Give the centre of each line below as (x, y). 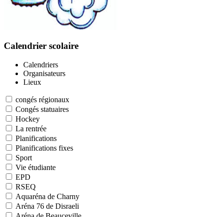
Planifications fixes (44, 148)
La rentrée (31, 129)
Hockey (28, 119)
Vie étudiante (36, 167)
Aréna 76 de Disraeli (47, 206)
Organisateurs (44, 73)
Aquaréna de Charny (47, 196)
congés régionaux (42, 100)
